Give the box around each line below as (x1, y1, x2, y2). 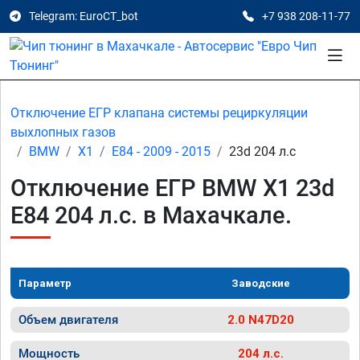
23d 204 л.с (229, 144, 296, 159)
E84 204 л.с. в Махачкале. (10, 202, 292, 229)
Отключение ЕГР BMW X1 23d (10, 174, 334, 202)
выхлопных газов (10, 125, 116, 140)
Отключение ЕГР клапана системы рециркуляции (10, 105, 308, 121)
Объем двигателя (18, 313, 118, 327)
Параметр (18, 277, 72, 289)
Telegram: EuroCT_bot (29, 10, 138, 22)
